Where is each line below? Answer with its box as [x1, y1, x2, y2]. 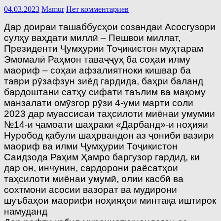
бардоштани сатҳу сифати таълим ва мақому [4, 86, 206, 97]
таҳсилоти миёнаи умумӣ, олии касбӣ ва [4, 173, 184, 184]
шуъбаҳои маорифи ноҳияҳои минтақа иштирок [4, 195, 216, 206]
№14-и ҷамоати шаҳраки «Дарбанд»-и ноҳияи [4, 119, 208, 130]
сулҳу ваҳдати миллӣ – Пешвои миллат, [4, 32, 181, 43]
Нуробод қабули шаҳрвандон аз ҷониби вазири [4, 130, 214, 141]
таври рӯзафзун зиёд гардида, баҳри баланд [4, 75, 203, 86]
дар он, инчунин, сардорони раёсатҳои [4, 162, 178, 173]
